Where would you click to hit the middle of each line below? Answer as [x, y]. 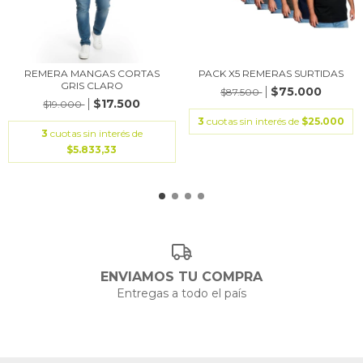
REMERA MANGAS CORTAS [92, 73]
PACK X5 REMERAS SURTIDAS [271, 73]
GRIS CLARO [92, 85]
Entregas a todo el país [181, 293]
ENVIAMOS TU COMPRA [181, 276]
